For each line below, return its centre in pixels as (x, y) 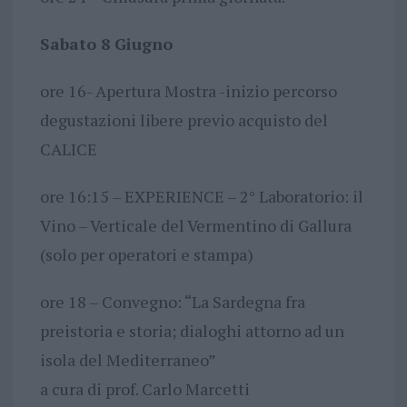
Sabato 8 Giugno (106, 43)
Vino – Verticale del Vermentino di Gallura (195, 225)
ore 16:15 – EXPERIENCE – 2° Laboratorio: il (201, 196)
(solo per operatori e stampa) (146, 254)
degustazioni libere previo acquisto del (184, 119)
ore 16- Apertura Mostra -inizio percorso (188, 90)
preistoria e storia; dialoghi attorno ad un (192, 330)
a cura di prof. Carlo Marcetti (144, 388)
